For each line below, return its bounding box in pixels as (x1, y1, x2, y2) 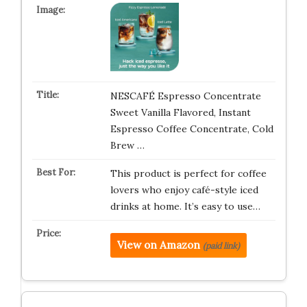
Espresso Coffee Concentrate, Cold (110, 123, 273, 135)
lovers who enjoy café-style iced (110, 184, 258, 196)
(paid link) (202, 241, 240, 251)
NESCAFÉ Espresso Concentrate (110, 90, 261, 102)
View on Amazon (116, 238, 200, 251)
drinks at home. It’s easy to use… (110, 200, 260, 212)
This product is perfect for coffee (110, 167, 267, 180)
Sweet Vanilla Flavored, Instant (110, 106, 251, 119)
